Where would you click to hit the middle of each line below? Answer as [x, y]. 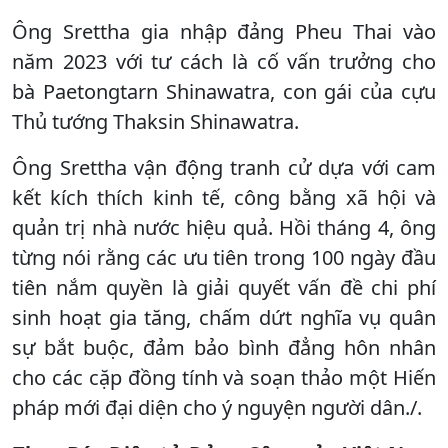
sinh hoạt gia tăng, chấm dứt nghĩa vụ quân [224, 317]
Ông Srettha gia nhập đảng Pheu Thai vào [224, 31]
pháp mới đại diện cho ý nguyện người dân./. [217, 407]
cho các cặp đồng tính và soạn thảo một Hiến [224, 377]
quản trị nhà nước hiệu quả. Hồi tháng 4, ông [224, 227]
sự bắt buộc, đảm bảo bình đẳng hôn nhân [224, 347]
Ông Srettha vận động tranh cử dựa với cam [224, 167]
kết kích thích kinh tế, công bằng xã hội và [224, 197]
